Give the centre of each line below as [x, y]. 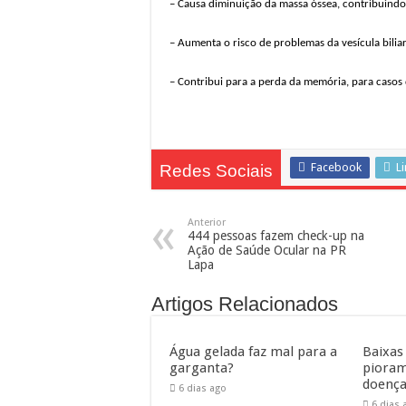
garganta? [202, 368]
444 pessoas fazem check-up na [276, 236]
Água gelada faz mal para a [253, 352]
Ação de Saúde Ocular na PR [267, 250]
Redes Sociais [216, 171]
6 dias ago [203, 388]
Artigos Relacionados [245, 304]
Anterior [207, 222]
